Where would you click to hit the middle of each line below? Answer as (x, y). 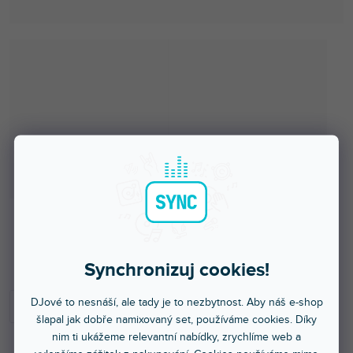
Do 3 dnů (74, 243)
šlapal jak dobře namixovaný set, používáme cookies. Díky (176, 319)
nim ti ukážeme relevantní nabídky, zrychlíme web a (176, 336)
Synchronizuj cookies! (176, 269)
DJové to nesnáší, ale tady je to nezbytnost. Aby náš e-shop (176, 301)
